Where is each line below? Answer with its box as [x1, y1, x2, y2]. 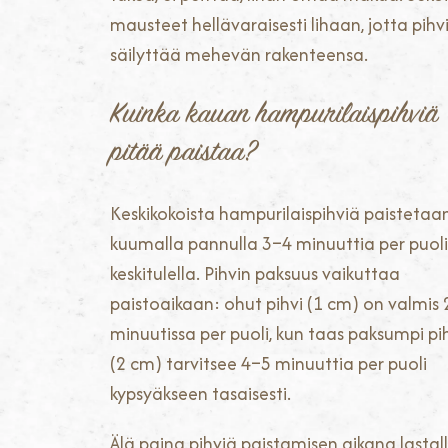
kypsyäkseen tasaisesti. [110, 380, 291, 408]
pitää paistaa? [110, 134, 256, 173]
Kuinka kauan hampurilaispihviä [110, 96, 438, 135]
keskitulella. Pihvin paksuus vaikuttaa [110, 260, 400, 288]
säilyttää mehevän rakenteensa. [110, 41, 368, 69]
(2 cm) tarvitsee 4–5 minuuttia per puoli [110, 350, 427, 378]
